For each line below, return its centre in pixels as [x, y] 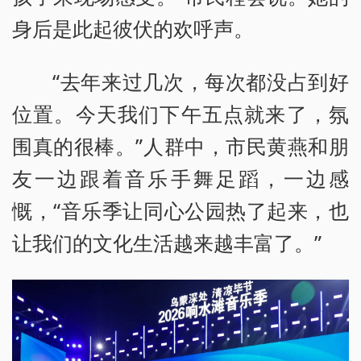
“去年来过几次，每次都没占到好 [201, 82]
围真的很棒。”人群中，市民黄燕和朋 [180, 146]
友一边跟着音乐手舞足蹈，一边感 [180, 178]
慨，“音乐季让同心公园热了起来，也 [180, 211]
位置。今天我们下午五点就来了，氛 [180, 114]
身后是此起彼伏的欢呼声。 [133, 29]
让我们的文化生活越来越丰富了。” [167, 243]
